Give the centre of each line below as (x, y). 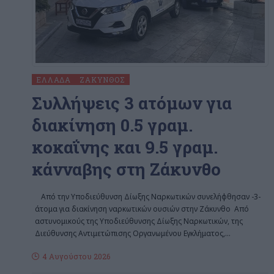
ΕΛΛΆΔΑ (54, 79)
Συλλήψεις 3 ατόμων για (132, 103)
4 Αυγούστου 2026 (76, 256)
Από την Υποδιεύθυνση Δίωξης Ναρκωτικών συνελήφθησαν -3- (151, 196)
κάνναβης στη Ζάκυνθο (126, 169)
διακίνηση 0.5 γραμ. (112, 125)
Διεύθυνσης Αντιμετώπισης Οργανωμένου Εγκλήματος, (130, 233)
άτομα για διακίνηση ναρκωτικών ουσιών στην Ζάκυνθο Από (142, 209)
